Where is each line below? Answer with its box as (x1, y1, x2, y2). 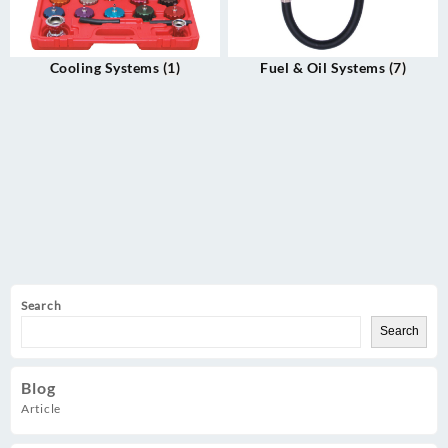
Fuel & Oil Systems (260, 59, 389, 77)
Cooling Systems (49, 59, 163, 77)
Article (21, 401, 61, 417)
